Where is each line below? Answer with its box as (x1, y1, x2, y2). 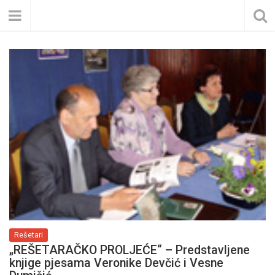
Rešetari (14, 230, 43, 239)
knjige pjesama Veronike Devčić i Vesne (9, 255, 223, 270)
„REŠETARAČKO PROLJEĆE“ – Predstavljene (9, 242, 250, 257)
